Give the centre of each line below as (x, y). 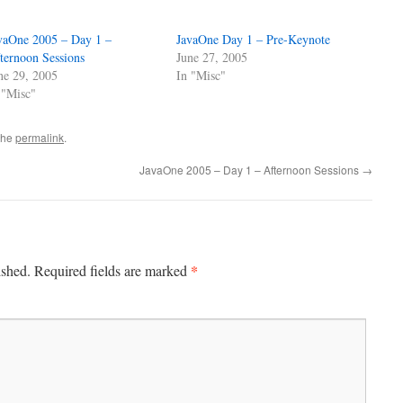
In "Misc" (201, 75)
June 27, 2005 (212, 57)
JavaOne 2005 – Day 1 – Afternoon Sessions (251, 170)
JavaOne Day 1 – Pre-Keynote (254, 39)
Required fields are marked (112, 270)
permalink (40, 137)
